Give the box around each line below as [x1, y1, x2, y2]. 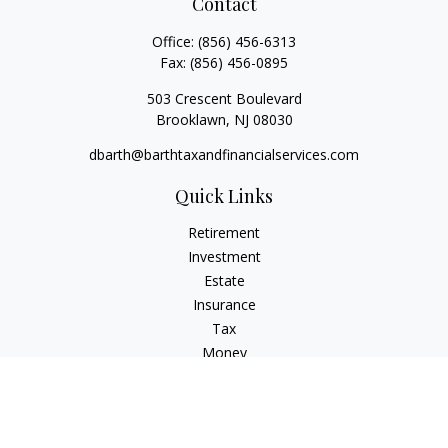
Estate [203, 271, 245, 290]
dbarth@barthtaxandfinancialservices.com [89, 145, 359, 164]
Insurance [192, 295, 256, 314]
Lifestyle [197, 367, 251, 386]
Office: [152, 32, 198, 51]
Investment [187, 247, 261, 266]
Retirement [188, 223, 260, 242]
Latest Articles [178, 391, 270, 410]
